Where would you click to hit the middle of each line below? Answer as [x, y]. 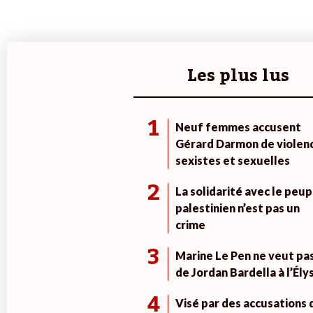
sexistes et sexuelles [232, 161]
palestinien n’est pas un [237, 208]
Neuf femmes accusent [238, 127]
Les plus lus [238, 76]
